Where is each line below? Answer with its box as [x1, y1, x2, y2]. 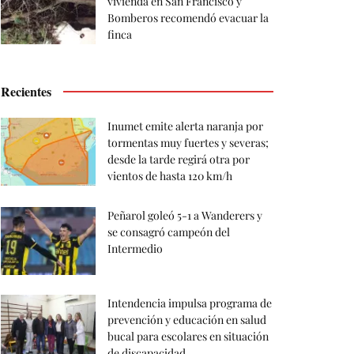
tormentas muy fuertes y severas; [107, 135, 269, 151]
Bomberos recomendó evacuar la [107, 10, 269, 26]
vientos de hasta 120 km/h [107, 168, 232, 184]
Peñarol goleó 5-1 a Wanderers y [107, 208, 262, 224]
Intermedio [107, 241, 163, 257]
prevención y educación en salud [107, 312, 266, 328]
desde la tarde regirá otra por [107, 152, 250, 168]
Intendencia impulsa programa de [107, 296, 272, 311]
